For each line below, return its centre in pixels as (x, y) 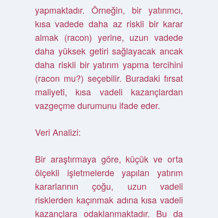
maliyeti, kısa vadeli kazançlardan (109, 91)
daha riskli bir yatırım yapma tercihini (109, 64)
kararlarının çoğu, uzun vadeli (109, 186)
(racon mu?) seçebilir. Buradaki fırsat (109, 78)
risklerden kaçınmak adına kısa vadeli (109, 200)
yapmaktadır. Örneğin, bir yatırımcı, (109, 10)
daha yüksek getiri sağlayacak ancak (109, 51)
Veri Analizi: (58, 132)
